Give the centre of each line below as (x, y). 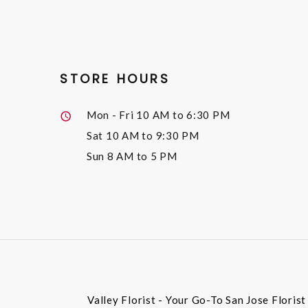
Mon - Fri (111, 114)
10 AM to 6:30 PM (183, 114)
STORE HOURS (115, 78)
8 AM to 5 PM (142, 156)
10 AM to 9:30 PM (152, 135)
